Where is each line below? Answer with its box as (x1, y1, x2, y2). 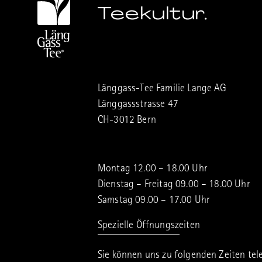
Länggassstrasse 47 (98, 100, 178, 111)
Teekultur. (98, 2, 208, 25)
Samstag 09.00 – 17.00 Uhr (98, 196, 210, 206)
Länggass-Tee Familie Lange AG (98, 84, 227, 95)
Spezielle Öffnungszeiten (98, 221, 200, 232)
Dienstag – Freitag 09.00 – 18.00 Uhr (98, 180, 250, 191)
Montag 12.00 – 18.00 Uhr (98, 164, 208, 175)
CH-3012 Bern (98, 116, 156, 126)
